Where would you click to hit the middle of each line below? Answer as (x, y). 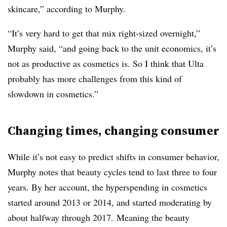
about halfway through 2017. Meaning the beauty (99, 217)
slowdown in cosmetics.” (53, 94)
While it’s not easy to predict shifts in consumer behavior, (113, 157)
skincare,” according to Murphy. (67, 9)
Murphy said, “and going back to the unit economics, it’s (112, 48)
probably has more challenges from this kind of (95, 79)
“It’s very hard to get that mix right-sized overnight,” (104, 33)
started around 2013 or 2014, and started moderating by (110, 202)
